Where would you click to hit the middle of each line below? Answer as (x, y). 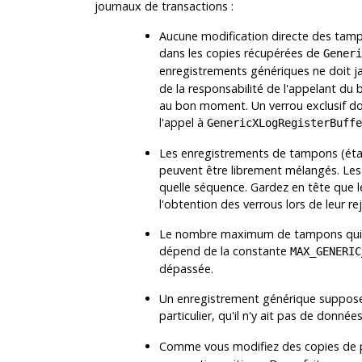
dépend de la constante (224, 250)
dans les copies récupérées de (241, 53)
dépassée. (186, 268)
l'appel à (183, 122)
